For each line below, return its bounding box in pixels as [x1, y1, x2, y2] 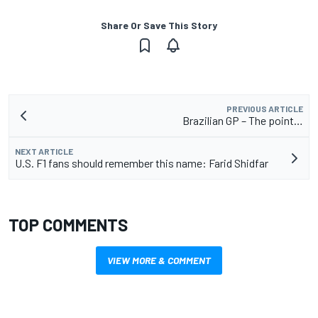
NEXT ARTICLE [15, 146, 73, 157]
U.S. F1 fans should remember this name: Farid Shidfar [15, 156, 268, 170]
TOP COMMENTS [9, 214, 128, 236]
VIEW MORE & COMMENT [107, 254, 211, 267]
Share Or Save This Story [101, 19, 217, 32]
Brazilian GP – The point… [182, 114, 303, 128]
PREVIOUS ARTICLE [226, 104, 303, 114]
